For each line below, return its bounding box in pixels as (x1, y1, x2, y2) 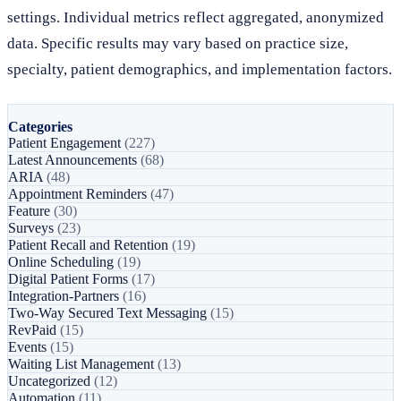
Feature (8, 202, 54, 218)
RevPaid (8, 321, 60, 337)
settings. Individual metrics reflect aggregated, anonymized (7, 8, 384, 26)
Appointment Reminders (8, 185, 150, 201)
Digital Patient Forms (8, 270, 132, 286)
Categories (8, 118, 73, 134)
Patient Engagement (8, 134, 124, 150)
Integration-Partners (8, 287, 123, 303)
